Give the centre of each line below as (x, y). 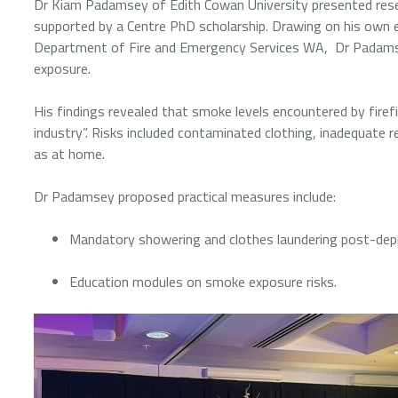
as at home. (71, 154)
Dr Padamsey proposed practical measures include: (188, 196)
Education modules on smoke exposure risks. (207, 282)
